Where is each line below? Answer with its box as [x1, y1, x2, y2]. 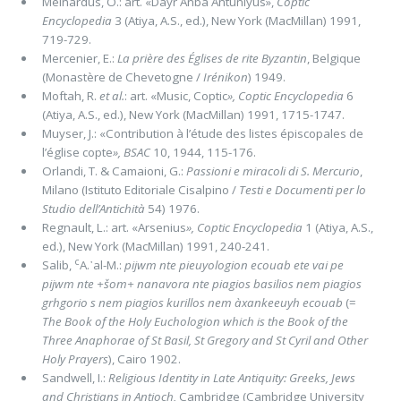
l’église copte [41, 143, 113, 160]
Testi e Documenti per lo [238, 181, 366, 198]
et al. [98, 87, 124, 104]
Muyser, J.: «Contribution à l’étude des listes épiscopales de [41, 124, 363, 141]
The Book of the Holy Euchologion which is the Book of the [41, 312, 348, 329]
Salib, [41, 256, 74, 273]
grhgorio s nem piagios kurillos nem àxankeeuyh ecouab [41, 294, 343, 311]
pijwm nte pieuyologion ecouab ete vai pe [124, 256, 344, 273]
